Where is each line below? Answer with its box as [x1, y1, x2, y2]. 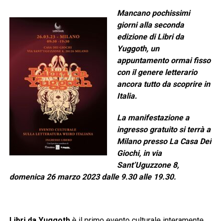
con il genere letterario [116, 68, 197, 77]
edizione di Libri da [116, 32, 184, 42]
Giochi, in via [116, 148, 162, 158]
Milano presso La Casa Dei [116, 137, 211, 147]
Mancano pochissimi [116, 8, 190, 18]
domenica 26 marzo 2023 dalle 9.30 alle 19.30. [9, 172, 176, 182]
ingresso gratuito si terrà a [116, 125, 211, 135]
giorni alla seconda [116, 20, 184, 30]
